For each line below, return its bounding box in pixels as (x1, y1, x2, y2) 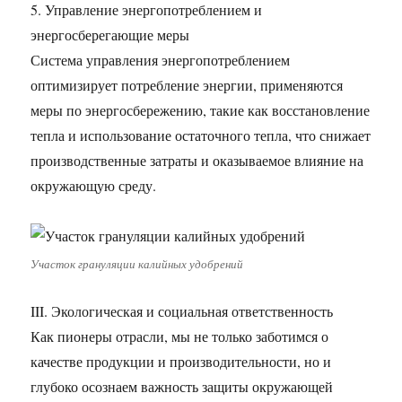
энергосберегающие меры (31, 25, 190, 44)
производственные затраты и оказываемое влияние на (31, 151, 364, 170)
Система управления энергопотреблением (31, 50, 291, 69)
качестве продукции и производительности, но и (31, 352, 332, 371)
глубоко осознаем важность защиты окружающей (31, 377, 334, 396)
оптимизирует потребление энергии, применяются (31, 75, 344, 94)
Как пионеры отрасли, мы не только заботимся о (31, 327, 329, 345)
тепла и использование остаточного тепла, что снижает (31, 126, 371, 144)
